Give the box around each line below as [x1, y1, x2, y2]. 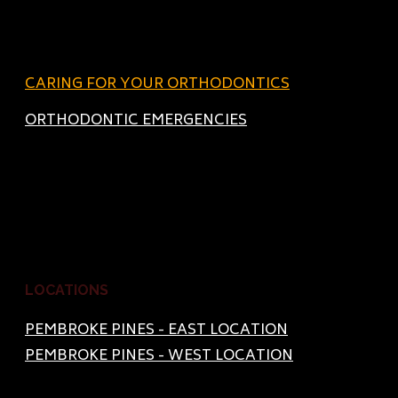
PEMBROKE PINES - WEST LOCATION [25, 343, 293, 369]
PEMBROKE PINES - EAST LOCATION [25, 317, 288, 343]
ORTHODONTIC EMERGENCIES [25, 108, 247, 134]
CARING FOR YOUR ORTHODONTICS [25, 72, 290, 98]
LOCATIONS [25, 282, 108, 299]
